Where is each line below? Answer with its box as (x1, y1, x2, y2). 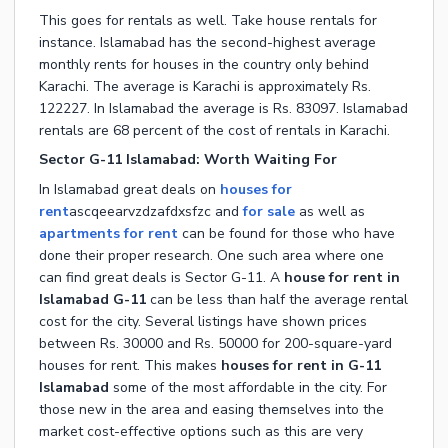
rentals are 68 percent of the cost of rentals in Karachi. (39, 121, 390, 141)
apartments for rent (39, 224, 178, 244)
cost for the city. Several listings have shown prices (39, 312, 367, 332)
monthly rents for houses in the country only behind (39, 55, 369, 75)
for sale (243, 202, 299, 222)
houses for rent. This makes (39, 356, 221, 376)
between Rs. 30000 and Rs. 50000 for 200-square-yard (39, 334, 392, 354)
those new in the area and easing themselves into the (39, 400, 384, 420)
